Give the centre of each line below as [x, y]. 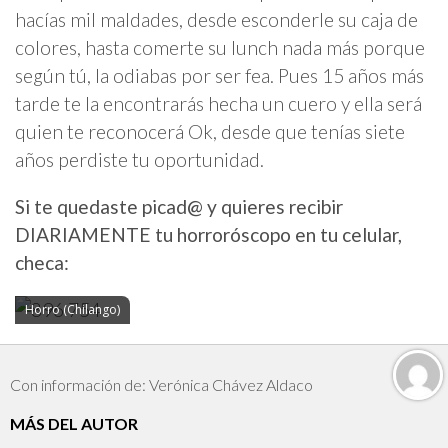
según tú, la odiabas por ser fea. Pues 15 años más [219, 76]
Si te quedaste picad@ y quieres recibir [179, 207]
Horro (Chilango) [72, 310]
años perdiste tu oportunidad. [139, 160]
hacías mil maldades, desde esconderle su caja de [216, 20]
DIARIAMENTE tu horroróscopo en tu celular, [208, 235]
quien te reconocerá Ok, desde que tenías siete [210, 132]
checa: [42, 263]
